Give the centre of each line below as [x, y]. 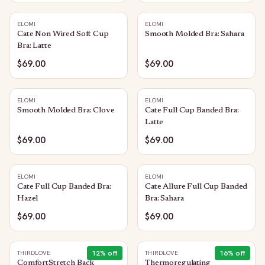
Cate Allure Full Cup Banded [196, 187]
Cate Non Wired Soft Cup [63, 34]
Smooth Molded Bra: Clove [66, 111]
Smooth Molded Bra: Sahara [195, 34]
